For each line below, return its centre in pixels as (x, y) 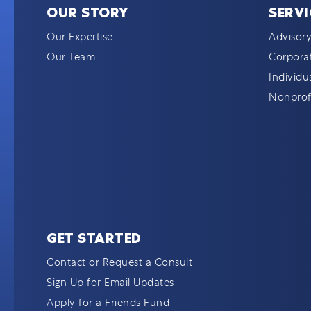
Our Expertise (80, 37)
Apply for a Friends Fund (108, 303)
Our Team (71, 57)
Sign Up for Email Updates (110, 283)
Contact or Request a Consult (120, 262)
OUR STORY (87, 12)
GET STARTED (94, 238)
